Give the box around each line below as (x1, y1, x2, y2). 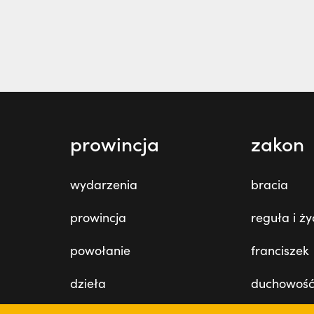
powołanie (70, 242, 130, 259)
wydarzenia (70, 176, 137, 193)
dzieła (70, 275, 106, 292)
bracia (251, 176, 288, 193)
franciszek (251, 242, 309, 259)
